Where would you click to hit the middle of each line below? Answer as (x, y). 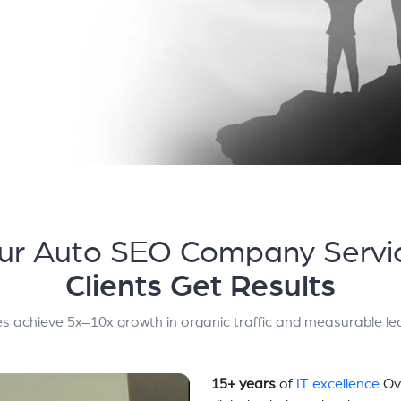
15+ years (243, 384)
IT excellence (337, 384)
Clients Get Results (200, 286)
